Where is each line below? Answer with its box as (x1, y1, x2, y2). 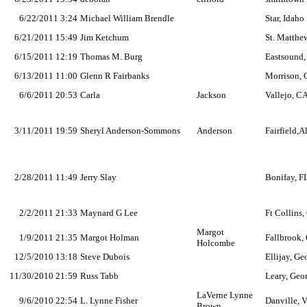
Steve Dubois (80, 251, 130, 262)
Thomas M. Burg (80, 51, 143, 62)
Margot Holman (80, 232, 139, 243)
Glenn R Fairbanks (80, 71, 149, 81)
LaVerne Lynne (197, 290, 253, 300)
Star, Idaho (265, 13, 304, 23)
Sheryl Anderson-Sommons (80, 125, 180, 136)
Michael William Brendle (80, 13, 174, 23)
